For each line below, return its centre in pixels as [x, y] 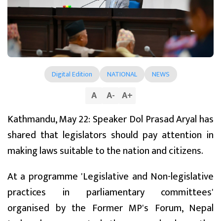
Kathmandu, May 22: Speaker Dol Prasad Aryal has [110, 120]
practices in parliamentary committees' [110, 193]
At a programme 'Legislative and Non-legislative [110, 177]
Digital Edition [72, 74]
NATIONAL [122, 74]
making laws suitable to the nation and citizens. [105, 151]
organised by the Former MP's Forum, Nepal [110, 208]
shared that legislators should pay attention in [110, 135]
